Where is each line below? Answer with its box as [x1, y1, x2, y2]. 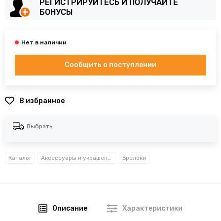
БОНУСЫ [39, 7, 73, 17]
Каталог [8, 154, 32, 162]
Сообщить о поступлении [65, 61, 156, 70]
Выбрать [27, 123, 52, 130]
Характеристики [122, 204, 183, 213]
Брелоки [122, 154, 146, 162]
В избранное [19, 97, 65, 106]
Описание [52, 204, 88, 213]
